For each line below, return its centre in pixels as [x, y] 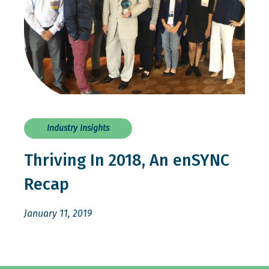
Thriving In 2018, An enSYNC [127, 161]
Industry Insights [78, 128]
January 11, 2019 [58, 214]
